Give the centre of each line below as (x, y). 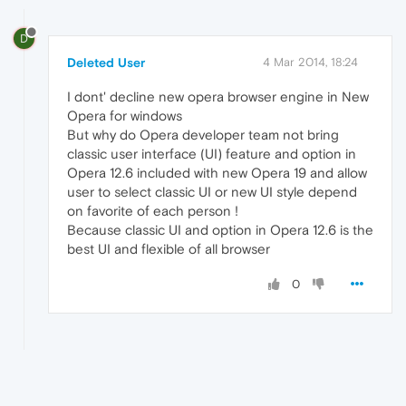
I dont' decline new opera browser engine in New (218, 96)
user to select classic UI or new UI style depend (212, 191)
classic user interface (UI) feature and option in (212, 153)
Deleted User (106, 62)
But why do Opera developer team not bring (203, 134)
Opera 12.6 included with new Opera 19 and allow (217, 172)
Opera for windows (125, 115)
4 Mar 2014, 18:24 (310, 62)
